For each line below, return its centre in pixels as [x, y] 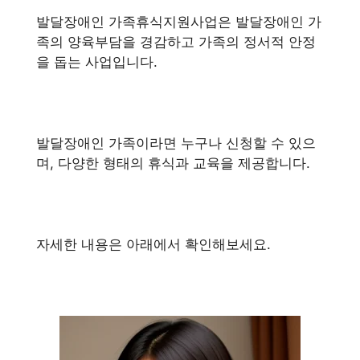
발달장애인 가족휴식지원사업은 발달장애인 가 [179, 21]
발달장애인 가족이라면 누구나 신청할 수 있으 [176, 143]
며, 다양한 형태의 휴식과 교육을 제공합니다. [173, 163]
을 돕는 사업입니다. [97, 61]
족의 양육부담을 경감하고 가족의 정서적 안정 [176, 41]
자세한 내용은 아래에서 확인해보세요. [153, 244]
